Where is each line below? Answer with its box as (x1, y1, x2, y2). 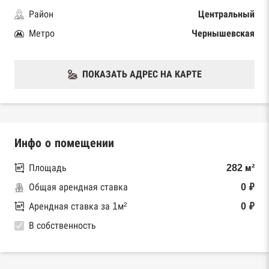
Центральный (198, 8, 255, 19)
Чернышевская (192, 28, 255, 38)
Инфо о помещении (14, 136, 114, 150)
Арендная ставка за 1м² (29, 201, 127, 211)
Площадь (29, 162, 67, 173)
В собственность (29, 220, 96, 231)
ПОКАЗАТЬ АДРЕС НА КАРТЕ (82, 68, 202, 79)
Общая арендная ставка (29, 181, 128, 192)
